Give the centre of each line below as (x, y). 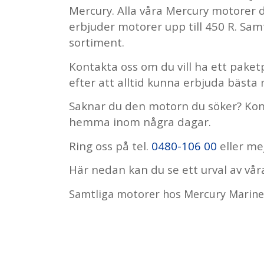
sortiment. (97, 42)
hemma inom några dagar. (140, 122)
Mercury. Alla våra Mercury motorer (164, 10)
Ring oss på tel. (110, 146)
